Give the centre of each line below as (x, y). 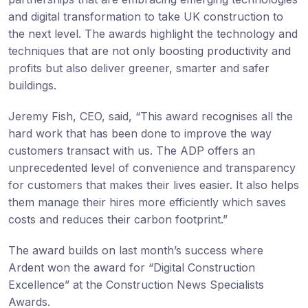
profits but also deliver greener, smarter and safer (139, 68)
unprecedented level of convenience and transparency (152, 167)
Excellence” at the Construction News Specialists (136, 284)
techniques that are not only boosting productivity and (150, 51)
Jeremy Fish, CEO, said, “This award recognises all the (151, 116)
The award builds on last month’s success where (136, 250)
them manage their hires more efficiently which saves (147, 202)
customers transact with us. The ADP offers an (132, 150)
